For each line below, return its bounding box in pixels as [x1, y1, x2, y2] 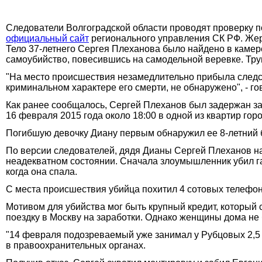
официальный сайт [6, 33, 89, 43]
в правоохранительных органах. [6, 240, 146, 250]
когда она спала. [6, 166, 77, 177]
